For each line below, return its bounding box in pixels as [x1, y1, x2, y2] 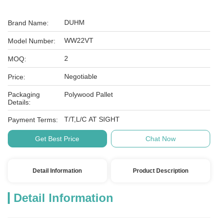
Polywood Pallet [64, 91, 113, 98]
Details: [8, 98, 31, 106]
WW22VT [64, 36, 93, 44]
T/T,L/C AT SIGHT [64, 115, 120, 123]
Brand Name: [8, 19, 49, 27]
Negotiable [64, 73, 97, 80]
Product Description [133, 167, 189, 174]
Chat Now [145, 135, 176, 143]
